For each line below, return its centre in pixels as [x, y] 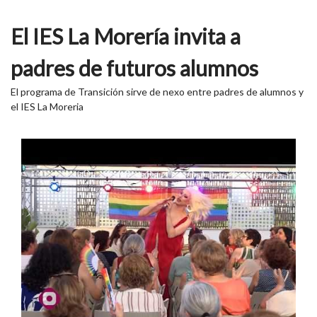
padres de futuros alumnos [134, 68]
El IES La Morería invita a [126, 36]
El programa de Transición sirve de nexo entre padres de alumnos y [157, 91]
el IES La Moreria [47, 106]
